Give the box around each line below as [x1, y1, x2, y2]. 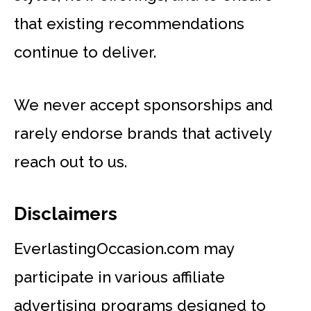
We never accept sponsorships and [14, 96, 273, 115]
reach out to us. [14, 153, 127, 171]
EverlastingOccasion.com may [14, 239, 234, 258]
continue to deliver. [14, 43, 156, 62]
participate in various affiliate [14, 268, 225, 287]
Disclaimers [14, 203, 117, 225]
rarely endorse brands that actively [14, 124, 271, 143]
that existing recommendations [14, 15, 244, 33]
